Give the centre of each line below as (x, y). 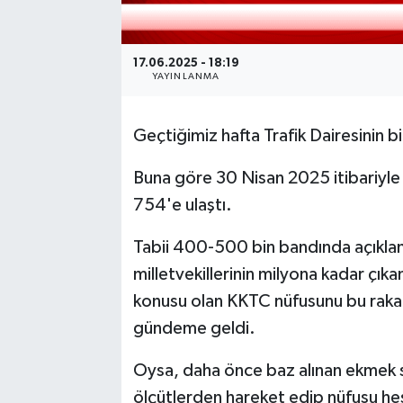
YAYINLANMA (186, 77)
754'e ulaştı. (182, 206)
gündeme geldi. (194, 329)
